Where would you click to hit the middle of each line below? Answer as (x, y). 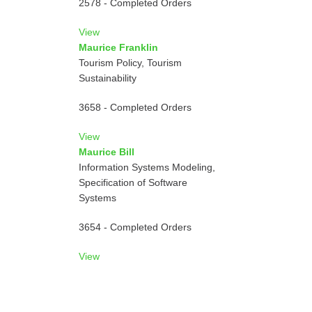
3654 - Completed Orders (135, 227)
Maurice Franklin (118, 47)
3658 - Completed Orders (135, 107)
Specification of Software (133, 182)
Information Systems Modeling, (147, 167)
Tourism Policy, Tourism (130, 63)
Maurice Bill (106, 152)
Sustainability (107, 78)
